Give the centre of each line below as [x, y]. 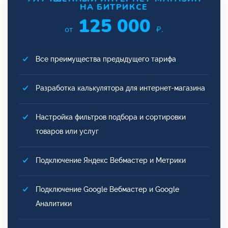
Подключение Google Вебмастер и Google [107, 189]
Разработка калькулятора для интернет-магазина [120, 88]
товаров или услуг [67, 131]
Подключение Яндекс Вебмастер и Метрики [111, 160]
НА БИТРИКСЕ [114, 7]
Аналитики [54, 203]
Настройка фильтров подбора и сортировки [111, 117]
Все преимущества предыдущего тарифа [106, 59]
